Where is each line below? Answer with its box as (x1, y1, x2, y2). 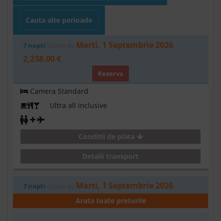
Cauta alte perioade (26, 15, 92, 25)
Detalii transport (82, 151, 139, 161)
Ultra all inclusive (40, 100, 107, 110)
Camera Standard (28, 86, 88, 96)
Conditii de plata (78, 131, 137, 141)
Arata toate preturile (75, 195, 146, 205)
